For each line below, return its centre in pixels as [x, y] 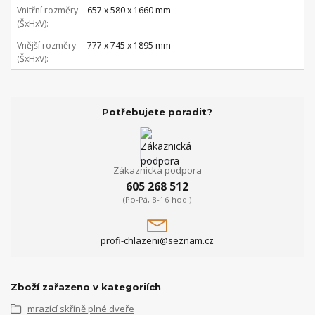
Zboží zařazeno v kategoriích [86, 287]
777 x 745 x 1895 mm [129, 45]
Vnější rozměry [46, 45]
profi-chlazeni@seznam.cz [157, 241]
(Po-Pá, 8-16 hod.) [157, 200]
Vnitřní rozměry [47, 11]
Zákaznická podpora [157, 170]
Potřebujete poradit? [157, 112]
